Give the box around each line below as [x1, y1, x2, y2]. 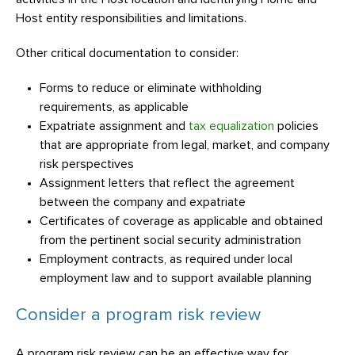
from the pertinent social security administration [40, 234, 301, 246]
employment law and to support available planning [40, 272, 311, 284]
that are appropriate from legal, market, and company [40, 139, 330, 151]
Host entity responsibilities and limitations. [16, 12, 246, 25]
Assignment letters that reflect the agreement [40, 177, 295, 189]
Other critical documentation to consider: [16, 47, 239, 59]
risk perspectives [40, 158, 134, 170]
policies [274, 120, 319, 132]
